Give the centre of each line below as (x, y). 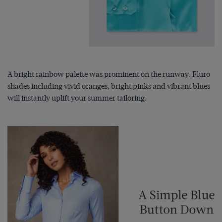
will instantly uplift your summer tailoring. (79, 98)
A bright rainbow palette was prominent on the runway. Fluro (109, 75)
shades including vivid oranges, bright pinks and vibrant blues (109, 86)
